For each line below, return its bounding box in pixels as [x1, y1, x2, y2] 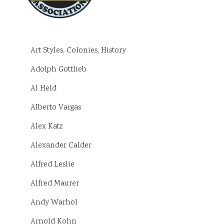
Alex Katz [30, 121, 63, 133]
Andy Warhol [30, 197, 77, 209]
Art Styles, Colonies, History [30, 45, 126, 57]
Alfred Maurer [30, 178, 79, 190]
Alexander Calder [30, 140, 91, 152]
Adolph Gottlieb [30, 64, 86, 76]
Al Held [30, 83, 56, 95]
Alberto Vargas [30, 102, 81, 114]
